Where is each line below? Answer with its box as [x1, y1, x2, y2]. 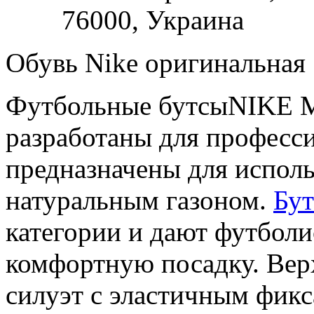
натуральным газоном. [6, 184, 273, 215]
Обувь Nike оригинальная [6, 47, 306, 78]
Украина [146, 4, 244, 35]
